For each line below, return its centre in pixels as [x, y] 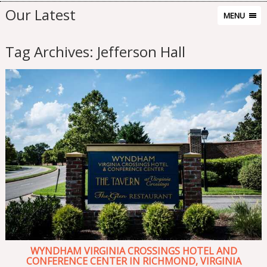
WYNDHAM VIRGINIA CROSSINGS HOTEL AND [133, 251]
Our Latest [40, 14]
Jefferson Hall [141, 52]
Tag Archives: [51, 52]
